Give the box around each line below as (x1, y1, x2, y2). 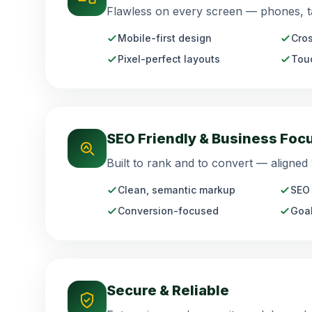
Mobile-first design (118, 32, 212, 44)
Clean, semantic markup (118, 184, 235, 196)
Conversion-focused (118, 205, 219, 217)
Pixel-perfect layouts (118, 53, 220, 65)
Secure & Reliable (107, 282, 229, 299)
